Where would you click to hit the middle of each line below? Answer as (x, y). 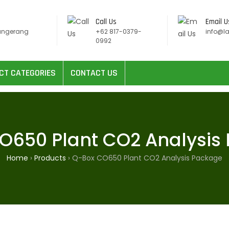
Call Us (106, 22)
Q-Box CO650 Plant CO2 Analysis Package (147, 158)
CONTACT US (94, 73)
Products (50, 158)
